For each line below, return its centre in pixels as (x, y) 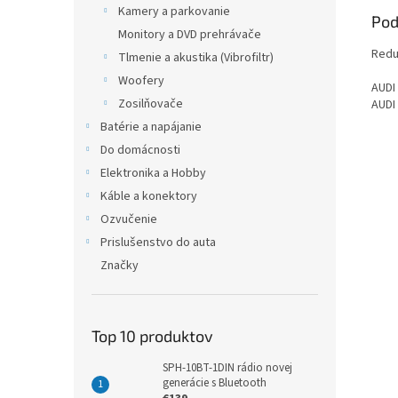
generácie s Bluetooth (215, 383)
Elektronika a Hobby (153, 173)
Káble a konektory (149, 196)
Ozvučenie (129, 219)
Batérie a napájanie (151, 127)
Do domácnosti (140, 150)
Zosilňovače (151, 104)
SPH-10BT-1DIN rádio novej (227, 368)
